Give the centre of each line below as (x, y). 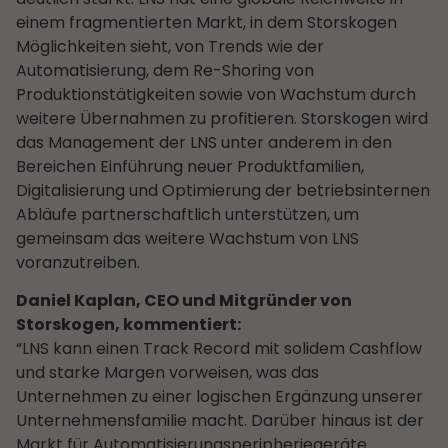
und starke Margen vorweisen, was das (167, 372)
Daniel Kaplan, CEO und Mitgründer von (184, 300)
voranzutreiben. (78, 262)
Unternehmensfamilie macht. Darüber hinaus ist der (220, 420)
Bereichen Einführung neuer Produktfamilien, (190, 166)
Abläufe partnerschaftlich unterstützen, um (187, 214)
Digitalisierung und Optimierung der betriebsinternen (223, 190)
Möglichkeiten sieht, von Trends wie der (170, 46)
